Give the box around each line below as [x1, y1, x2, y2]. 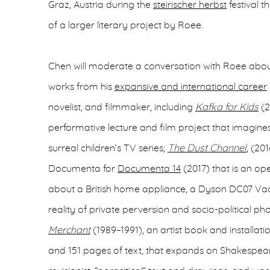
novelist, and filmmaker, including [48, 102, 195, 112]
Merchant [48, 225, 90, 235]
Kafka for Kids [195, 102, 259, 112]
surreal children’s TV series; [48, 143, 168, 153]
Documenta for [48, 164, 118, 174]
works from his [48, 82, 115, 92]
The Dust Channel [168, 143, 246, 153]
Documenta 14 [118, 164, 181, 174]
